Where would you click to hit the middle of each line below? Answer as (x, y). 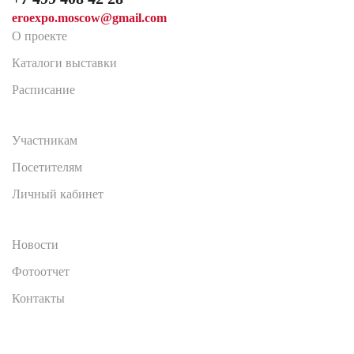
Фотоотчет (41, 271)
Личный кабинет (58, 194)
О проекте (40, 36)
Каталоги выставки (64, 63)
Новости (35, 245)
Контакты (38, 298)
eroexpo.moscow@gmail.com (89, 18)
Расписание (43, 90)
